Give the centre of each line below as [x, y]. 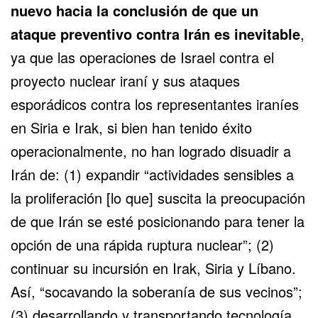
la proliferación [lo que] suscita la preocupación [158, 197]
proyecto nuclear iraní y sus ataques [125, 80]
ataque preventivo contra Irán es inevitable [155, 33]
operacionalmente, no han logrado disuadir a [151, 150]
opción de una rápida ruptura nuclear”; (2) [142, 244]
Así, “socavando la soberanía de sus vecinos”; [157, 291]
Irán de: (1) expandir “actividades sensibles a [152, 174]
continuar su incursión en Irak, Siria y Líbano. [153, 268]
